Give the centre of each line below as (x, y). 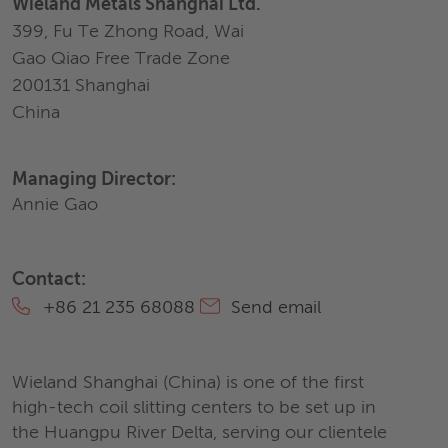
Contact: (49, 280)
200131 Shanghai (81, 86)
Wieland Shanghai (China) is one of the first (188, 383)
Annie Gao (55, 205)
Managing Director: (94, 180)
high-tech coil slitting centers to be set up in (194, 408)
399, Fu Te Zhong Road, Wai (128, 32)
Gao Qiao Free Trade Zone (121, 59)
